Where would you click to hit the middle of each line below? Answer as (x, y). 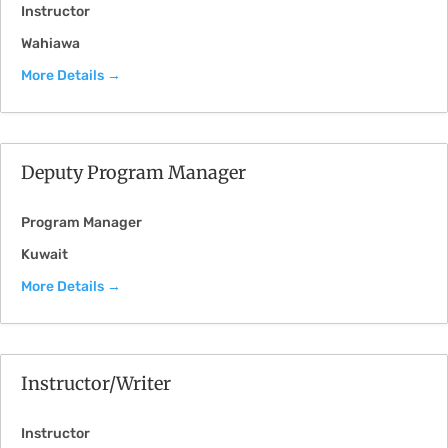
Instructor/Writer (96, 383)
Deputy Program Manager (135, 172)
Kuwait (44, 254)
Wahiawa (50, 43)
